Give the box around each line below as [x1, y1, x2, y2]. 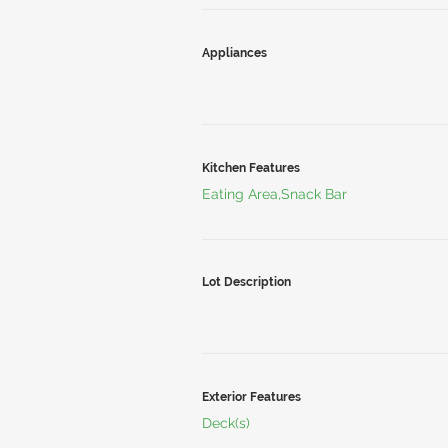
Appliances [202, 46, 267, 60]
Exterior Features [202, 390, 301, 404]
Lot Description [202, 275, 291, 289]
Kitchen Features [202, 161, 300, 175]
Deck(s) [202, 415, 250, 431]
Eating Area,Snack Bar [202, 186, 347, 202]
